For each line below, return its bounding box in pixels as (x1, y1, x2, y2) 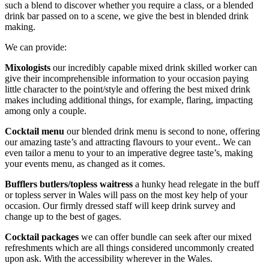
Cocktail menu (5, 125, 67, 136)
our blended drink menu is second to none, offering (67, 125, 260, 136)
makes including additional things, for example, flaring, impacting (5, 94, 253, 105)
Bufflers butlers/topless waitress (5, 178, 133, 189)
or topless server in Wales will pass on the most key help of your (5, 189, 247, 200)
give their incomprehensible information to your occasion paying (5, 73, 249, 83)
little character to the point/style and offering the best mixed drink (5, 83, 250, 94)
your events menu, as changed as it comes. (5, 158, 165, 169)
